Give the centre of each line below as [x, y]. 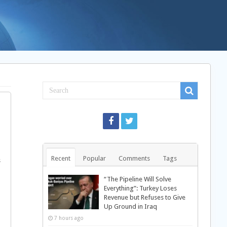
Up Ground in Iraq [130, 206]
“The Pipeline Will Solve [137, 179]
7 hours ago [69, 218]
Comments [134, 158]
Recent [61, 158]
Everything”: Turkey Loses [140, 188]
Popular [94, 158]
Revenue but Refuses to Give [144, 197]
